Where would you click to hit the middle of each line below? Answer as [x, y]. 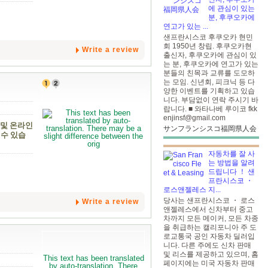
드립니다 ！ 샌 [232, 172]
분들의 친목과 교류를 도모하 [209, 73]
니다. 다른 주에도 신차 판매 [207, 245]
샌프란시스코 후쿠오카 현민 [208, 37]
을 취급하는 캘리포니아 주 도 [210, 227]
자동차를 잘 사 [232, 154]
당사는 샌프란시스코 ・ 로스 [209, 200]
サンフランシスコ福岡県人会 [210, 129]
